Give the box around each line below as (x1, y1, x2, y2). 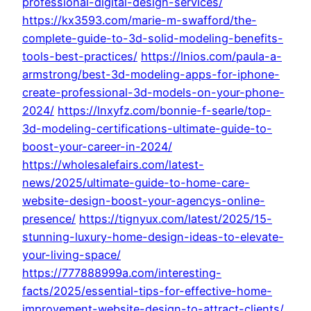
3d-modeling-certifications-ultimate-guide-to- (22, 121, 272, 136)
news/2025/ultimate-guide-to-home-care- (22, 176, 250, 190)
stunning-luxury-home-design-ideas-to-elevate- (22, 230, 284, 244)
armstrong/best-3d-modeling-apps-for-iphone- (22, 67, 280, 82)
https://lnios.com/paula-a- (141, 49, 282, 64)
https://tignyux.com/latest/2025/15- (79, 212, 272, 226)
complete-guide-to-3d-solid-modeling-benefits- (22, 31, 283, 46)
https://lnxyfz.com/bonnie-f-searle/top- (58, 103, 271, 118)
